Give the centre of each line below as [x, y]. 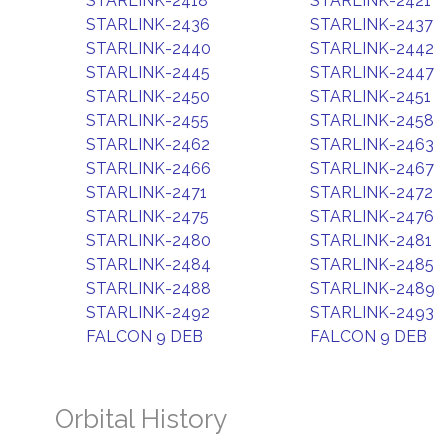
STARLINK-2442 [372, 48]
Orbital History [141, 419]
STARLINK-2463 [372, 144]
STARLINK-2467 [372, 168]
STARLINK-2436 [148, 24]
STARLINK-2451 [370, 96]
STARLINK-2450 [148, 96]
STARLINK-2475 [147, 216]
